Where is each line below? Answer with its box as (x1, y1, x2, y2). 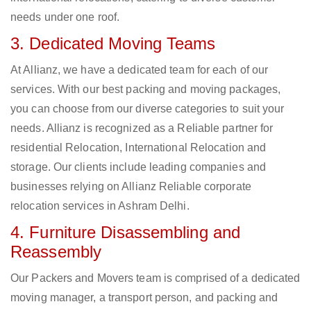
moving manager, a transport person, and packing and (10, 292, 278, 304)
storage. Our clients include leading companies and (10, 161, 267, 174)
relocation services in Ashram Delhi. (10, 200, 190, 212)
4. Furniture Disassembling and (10, 223, 241, 242)
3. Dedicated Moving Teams (10, 34, 216, 53)
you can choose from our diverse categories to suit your (10, 103, 285, 115)
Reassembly (10, 242, 101, 262)
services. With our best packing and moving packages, (10, 83, 281, 96)
